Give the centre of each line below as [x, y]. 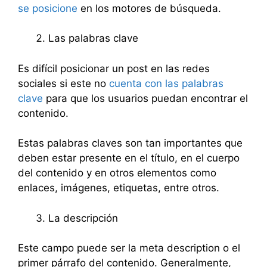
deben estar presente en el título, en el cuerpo [129, 158]
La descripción [83, 218]
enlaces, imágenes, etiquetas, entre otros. [119, 188]
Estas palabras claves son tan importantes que [130, 143]
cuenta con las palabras [166, 83]
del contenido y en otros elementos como [117, 173]
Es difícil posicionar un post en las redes [114, 68]
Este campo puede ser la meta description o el [129, 248]
